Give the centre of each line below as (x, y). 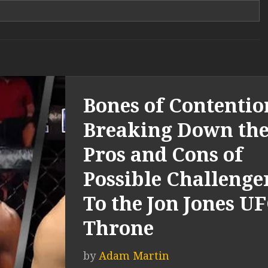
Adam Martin (134, 256)
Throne (118, 229)
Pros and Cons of (163, 155)
